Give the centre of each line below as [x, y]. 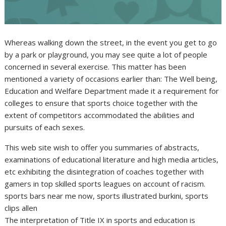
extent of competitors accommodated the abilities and [100, 115]
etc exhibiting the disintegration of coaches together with [104, 171]
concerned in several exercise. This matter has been [96, 66]
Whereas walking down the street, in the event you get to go [111, 42]
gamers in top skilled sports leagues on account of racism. [105, 183]
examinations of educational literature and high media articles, [112, 159]
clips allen [21, 208]
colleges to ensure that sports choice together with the [101, 103]
